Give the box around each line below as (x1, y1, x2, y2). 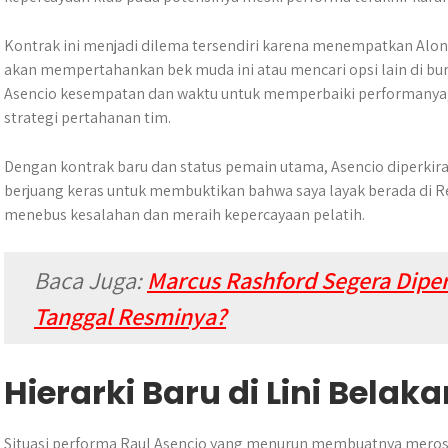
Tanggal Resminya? (34, 300, 226, 332)
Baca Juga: (34, 264, 147, 296)
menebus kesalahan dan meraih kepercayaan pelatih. (4, 204, 365, 225)
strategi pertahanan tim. (4, 107, 171, 128)
